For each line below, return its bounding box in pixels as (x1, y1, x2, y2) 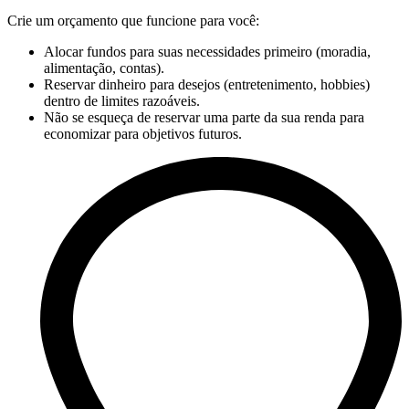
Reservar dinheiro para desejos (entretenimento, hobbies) (44, 76, 370, 92)
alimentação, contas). (44, 59, 164, 76)
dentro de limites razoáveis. (44, 92, 200, 109)
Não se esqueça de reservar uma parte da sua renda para (44, 109, 364, 125)
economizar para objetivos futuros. (44, 125, 242, 142)
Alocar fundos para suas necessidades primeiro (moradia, (44, 43, 371, 59)
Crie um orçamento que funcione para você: (7, 12, 259, 28)
